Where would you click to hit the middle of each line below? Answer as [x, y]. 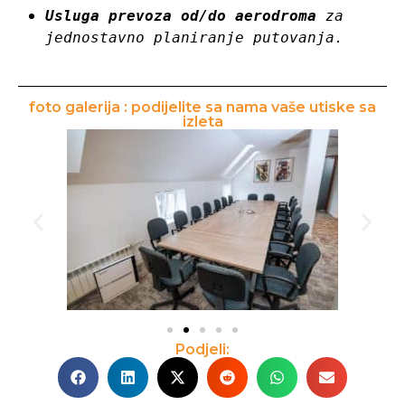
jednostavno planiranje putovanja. [194, 38]
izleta [202, 122]
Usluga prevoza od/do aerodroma [181, 16]
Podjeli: [202, 350]
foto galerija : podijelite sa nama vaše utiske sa [202, 108]
